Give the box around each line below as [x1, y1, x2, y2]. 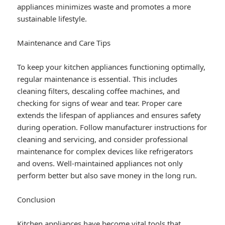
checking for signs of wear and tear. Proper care [17, 98, 182, 108]
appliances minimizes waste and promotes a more [17, 2, 191, 12]
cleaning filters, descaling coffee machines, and [17, 86, 180, 96]
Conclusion [17, 194, 56, 205]
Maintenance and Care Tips [17, 38, 111, 48]
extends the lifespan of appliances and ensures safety [17, 110, 201, 121]
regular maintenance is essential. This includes [17, 74, 178, 84]
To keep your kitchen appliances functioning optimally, [17, 62, 206, 72]
